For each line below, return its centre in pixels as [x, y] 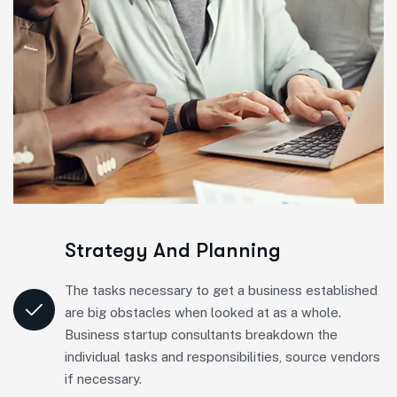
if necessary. [103, 378]
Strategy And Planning [173, 250]
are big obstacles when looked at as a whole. [203, 312]
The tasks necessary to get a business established [221, 290]
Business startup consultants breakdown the [201, 334]
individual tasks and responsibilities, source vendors [222, 356]
